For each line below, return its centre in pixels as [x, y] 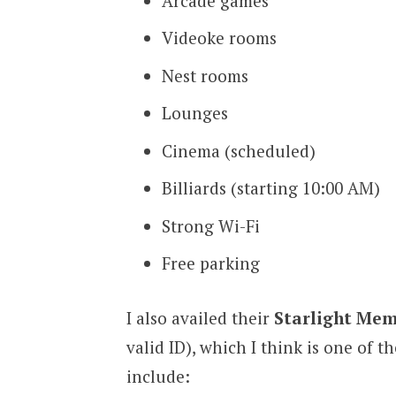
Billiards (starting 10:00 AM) [270, 188]
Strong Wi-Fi [210, 225]
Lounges [194, 113]
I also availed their [200, 317]
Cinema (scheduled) [238, 150]
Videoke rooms [219, 38]
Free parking [210, 263]
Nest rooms [205, 75]
